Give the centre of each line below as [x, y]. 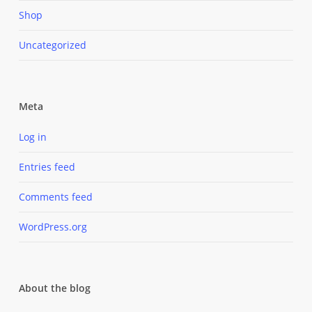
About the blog [54, 288]
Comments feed [55, 196]
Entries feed [47, 166]
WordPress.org [53, 226]
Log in [32, 136]
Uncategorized [52, 45]
